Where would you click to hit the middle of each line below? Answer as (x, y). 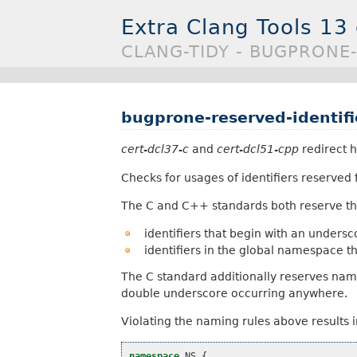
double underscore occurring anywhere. (234, 293)
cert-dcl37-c (155, 149)
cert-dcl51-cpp (258, 149)
